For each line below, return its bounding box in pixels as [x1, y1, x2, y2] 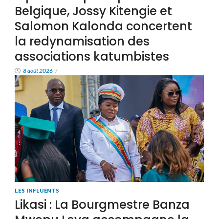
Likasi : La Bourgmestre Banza [15, 196, 190, 213]
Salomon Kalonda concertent [15, 18, 192, 34]
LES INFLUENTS [15, 187, 60, 194]
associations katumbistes [15, 48, 169, 65]
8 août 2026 [23, 66, 53, 74]
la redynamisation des [15, 33, 150, 49]
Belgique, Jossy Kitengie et [15, 2, 172, 19]
